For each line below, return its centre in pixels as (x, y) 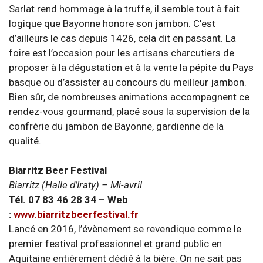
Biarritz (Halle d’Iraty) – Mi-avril (75, 185)
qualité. (25, 141)
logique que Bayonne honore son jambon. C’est (112, 23)
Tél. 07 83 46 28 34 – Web (68, 200)
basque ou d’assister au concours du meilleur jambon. (128, 82)
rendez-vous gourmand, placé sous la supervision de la (129, 111)
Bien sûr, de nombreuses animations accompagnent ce (129, 97)
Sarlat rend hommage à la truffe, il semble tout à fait (124, 9)
